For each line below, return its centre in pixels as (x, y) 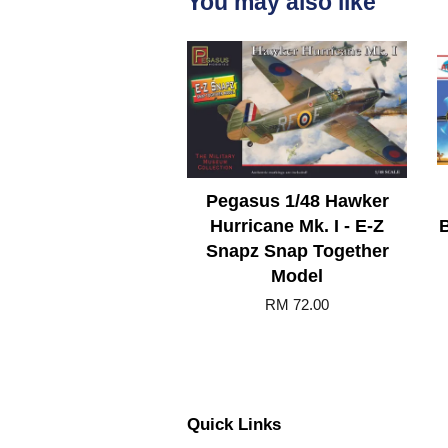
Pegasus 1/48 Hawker (297, 200)
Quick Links (234, 424)
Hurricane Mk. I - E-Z (297, 225)
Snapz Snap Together (297, 250)
